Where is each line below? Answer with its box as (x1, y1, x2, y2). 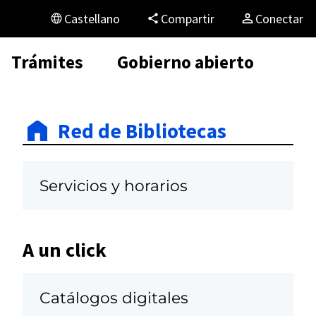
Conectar (262, 10, 303, 27)
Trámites (11, 50, 83, 73)
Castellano (71, 10, 120, 27)
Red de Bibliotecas (58, 117, 226, 144)
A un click (23, 236, 107, 262)
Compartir (168, 10, 214, 27)
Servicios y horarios (39, 176, 188, 195)
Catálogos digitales (39, 288, 188, 308)
